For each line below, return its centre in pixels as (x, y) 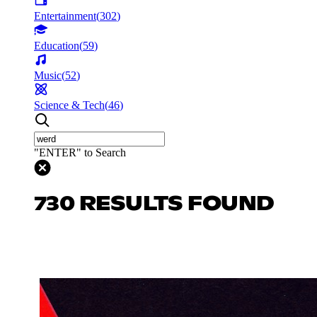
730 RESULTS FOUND (154, 204)
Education (57, 45)
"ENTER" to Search (80, 152)
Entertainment (65, 16)
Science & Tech (69, 105)
